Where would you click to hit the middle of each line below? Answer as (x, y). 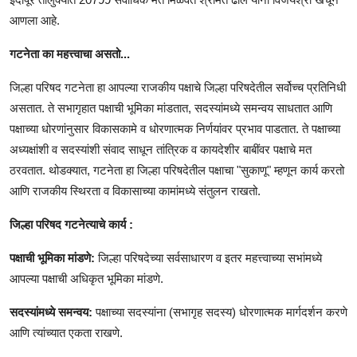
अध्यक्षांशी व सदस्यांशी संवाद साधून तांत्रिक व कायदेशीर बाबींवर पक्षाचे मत (161, 150)
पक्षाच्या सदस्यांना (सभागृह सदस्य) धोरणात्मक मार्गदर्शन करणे (222, 312)
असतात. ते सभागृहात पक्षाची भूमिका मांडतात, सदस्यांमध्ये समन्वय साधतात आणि (171, 108)
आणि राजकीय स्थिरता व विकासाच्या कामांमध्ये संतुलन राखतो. (135, 191)
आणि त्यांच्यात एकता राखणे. (66, 333)
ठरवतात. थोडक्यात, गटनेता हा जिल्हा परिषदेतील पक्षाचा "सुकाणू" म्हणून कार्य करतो (177, 171)
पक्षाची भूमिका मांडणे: (52, 258)
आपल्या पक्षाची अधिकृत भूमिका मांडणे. (86, 279)
